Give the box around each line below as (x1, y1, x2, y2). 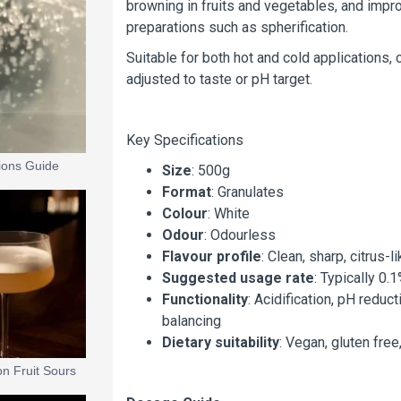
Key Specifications (126, 132, 243, 149)
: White (208, 205, 250, 222)
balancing (162, 312, 221, 329)
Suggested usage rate (162, 269, 314, 286)
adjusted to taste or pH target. (126, 71, 312, 88)
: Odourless (204, 226, 276, 243)
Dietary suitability (162, 334, 279, 351)
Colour (162, 205, 208, 222)
